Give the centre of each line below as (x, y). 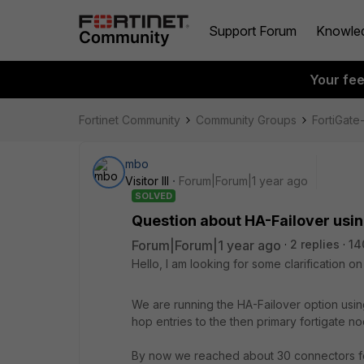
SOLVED (154, 196)
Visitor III (147, 181)
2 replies (315, 244)
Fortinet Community (130, 120)
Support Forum (253, 30)
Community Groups (246, 120)
